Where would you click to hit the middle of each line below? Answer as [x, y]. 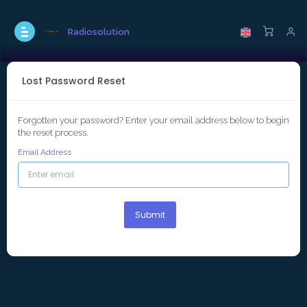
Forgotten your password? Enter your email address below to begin [153, 120]
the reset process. [53, 133]
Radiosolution [99, 32]
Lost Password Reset [74, 81]
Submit [150, 215]
